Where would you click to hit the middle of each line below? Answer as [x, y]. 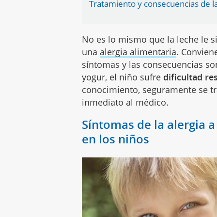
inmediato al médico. [125, 102]
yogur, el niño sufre [123, 77]
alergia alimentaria [138, 52]
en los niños [116, 139]
